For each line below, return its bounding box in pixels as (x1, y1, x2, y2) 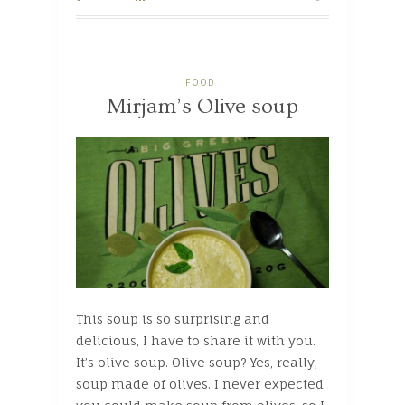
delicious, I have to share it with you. (76, 333, 316, 349)
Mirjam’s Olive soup (107, 93, 298, 118)
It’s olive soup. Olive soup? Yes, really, (76, 354, 317, 371)
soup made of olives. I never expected (76, 376, 324, 392)
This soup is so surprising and (76, 311, 269, 327)
